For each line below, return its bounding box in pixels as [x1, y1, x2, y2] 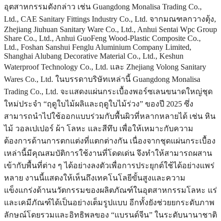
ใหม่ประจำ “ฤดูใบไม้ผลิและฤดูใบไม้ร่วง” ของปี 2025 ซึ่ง [4, 100, 193, 109]
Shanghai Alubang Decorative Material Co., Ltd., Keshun [4, 52, 184, 61]
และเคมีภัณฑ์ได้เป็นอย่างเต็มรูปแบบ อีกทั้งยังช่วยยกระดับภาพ [4, 198, 215, 207]
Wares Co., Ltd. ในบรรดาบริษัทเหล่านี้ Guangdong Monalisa [4, 75, 200, 84]
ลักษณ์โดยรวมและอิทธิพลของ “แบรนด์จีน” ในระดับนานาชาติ [4, 211, 217, 220]
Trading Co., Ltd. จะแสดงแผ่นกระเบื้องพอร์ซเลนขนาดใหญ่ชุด [4, 87, 213, 96]
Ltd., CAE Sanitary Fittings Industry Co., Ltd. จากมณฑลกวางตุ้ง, [4, 15, 216, 24]
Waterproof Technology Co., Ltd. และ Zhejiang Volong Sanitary [4, 63, 206, 72]
